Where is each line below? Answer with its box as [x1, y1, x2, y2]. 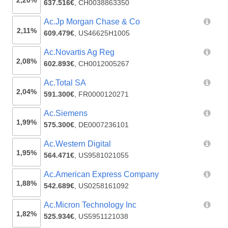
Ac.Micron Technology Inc [44, 201, 137, 210]
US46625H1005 [78, 29, 130, 38]
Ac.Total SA [44, 78, 87, 88]
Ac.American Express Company [44, 170, 159, 179]
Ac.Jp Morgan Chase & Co [44, 17, 140, 26]
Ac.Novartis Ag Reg [44, 48, 115, 57]
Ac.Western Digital [44, 139, 111, 149]
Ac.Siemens [44, 109, 88, 118]
